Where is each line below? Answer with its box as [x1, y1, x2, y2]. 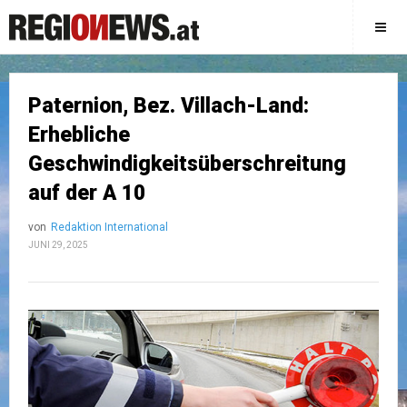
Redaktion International [51, 221, 168, 233]
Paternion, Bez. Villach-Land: [28, 94, 309, 118]
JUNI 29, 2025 [28, 240, 88, 250]
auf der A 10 [28, 181, 145, 205]
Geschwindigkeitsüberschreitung [28, 152, 346, 176]
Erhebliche [28, 123, 130, 147]
